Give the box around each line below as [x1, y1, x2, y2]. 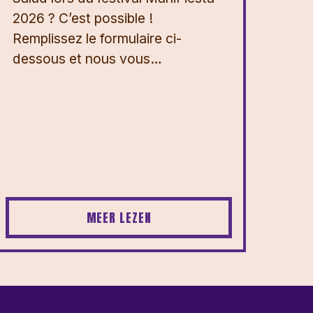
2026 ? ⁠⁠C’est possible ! [13, 9, 153, 27]
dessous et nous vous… [13, 50, 162, 67]
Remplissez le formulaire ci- [13, 29, 182, 47]
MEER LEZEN [86, 208, 152, 228]
